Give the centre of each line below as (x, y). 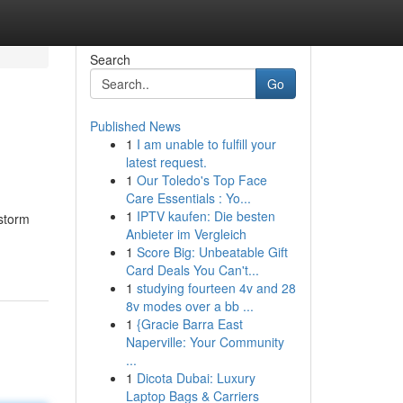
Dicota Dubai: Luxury (196, 378)
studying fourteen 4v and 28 (216, 288)
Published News (135, 126)
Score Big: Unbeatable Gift (212, 252)
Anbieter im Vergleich (186, 234)
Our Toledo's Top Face (201, 180)
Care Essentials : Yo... (188, 198)
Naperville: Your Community (205, 342)
